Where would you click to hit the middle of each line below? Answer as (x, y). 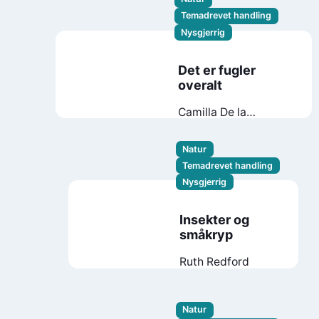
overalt (200, 85)
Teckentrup (209, 140)
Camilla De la (213, 112)
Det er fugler (217, 70)
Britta (261, 126)
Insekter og (215, 219)
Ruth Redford (215, 261)
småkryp (206, 234)
